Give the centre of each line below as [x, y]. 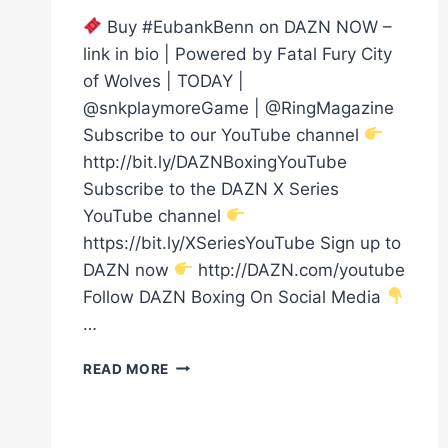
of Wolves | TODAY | [163, 80]
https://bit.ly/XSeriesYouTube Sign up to [242, 242]
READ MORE [126, 368]
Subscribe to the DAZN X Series [211, 188]
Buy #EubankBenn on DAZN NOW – [247, 26]
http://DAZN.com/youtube [299, 269]
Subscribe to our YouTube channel [223, 134]
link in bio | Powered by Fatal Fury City [237, 53]
